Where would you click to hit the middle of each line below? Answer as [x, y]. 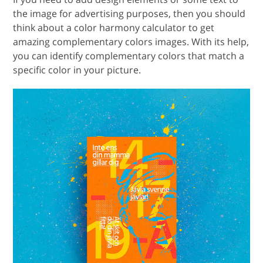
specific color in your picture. [77, 63]
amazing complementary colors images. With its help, [131, 35]
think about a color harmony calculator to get [114, 21]
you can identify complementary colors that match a [129, 49]
